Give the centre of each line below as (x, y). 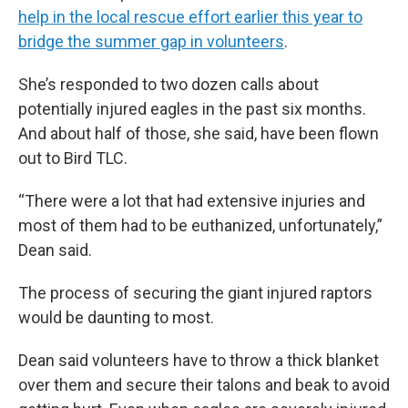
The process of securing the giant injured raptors (195, 293)
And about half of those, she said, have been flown (199, 133)
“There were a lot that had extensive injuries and (192, 201)
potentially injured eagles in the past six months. (192, 109)
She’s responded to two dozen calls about (168, 84)
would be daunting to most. (116, 317)
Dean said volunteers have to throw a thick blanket (199, 360)
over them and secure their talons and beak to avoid (204, 385)
